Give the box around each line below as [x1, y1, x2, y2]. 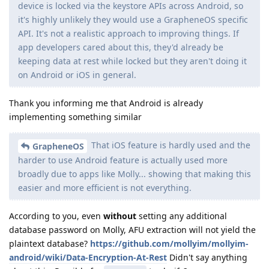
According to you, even [9, 210, 103, 222]
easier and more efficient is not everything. [18, 182, 192, 194]
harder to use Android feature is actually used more [18, 154, 228, 166]
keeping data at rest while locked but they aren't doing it [18, 55, 247, 67]
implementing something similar [9, 111, 142, 123]
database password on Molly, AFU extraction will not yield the [9, 224, 256, 236]
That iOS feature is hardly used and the [89, 139, 250, 151]
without [103, 210, 136, 222]
